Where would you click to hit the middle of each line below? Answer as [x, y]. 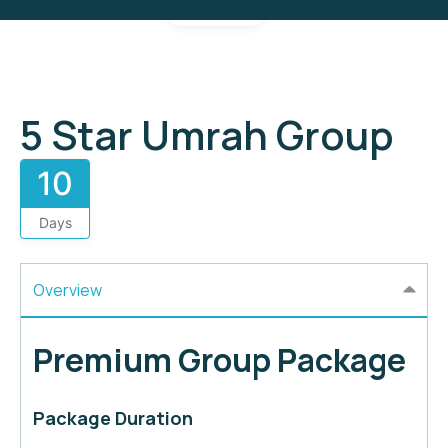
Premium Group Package [219, 360]
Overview [67, 290]
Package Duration [113, 418]
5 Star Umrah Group [207, 135]
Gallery [227, 12]
